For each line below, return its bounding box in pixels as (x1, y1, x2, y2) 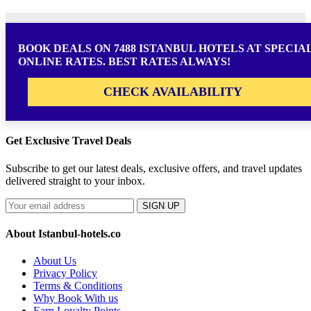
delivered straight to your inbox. (6, 174, 145, 187)
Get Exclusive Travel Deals (6, 135, 131, 147)
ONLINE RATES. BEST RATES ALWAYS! (18, 56, 230, 68)
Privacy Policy (33, 267, 97, 280)
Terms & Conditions (33, 280, 122, 292)
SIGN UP (142, 200, 180, 211)
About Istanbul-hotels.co (6, 228, 121, 239)
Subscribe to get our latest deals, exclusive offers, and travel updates (6, 162, 302, 174)
